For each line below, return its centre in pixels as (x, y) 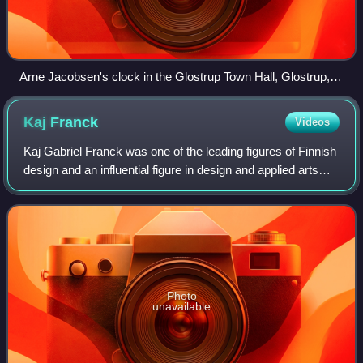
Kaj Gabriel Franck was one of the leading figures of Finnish (180, 151)
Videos (312, 122)
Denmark (44, 95)
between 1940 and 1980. (88, 188)
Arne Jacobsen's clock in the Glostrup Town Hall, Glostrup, (175, 76)
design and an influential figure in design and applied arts (171, 169)
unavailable (181, 306)
